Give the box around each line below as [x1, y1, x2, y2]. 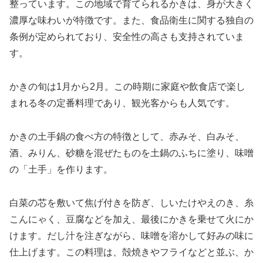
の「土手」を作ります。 [9, 164, 113, 174]
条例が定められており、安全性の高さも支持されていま [9, 32, 244, 42]
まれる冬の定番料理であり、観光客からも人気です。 [9, 98, 235, 109]
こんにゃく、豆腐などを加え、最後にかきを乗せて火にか [9, 214, 254, 224]
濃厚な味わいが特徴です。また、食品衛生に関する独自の [9, 15, 254, 26]
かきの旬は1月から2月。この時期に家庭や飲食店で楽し [9, 82, 245, 92]
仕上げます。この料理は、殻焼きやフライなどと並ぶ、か [9, 247, 254, 257]
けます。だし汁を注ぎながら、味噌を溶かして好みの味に [9, 230, 254, 241]
